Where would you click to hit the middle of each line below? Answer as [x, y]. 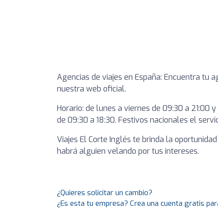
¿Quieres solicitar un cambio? [105, 193]
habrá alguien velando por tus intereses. [128, 151]
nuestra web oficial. [91, 89]
